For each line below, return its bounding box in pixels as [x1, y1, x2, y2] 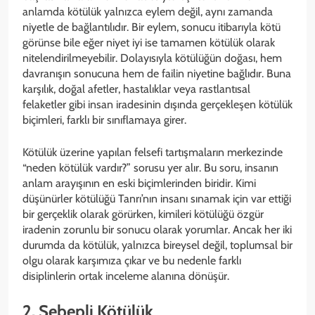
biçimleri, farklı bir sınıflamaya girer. [22, 112, 186, 127]
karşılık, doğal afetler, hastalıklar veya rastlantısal [22, 82, 250, 96]
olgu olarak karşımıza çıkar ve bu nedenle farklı [22, 253, 241, 267]
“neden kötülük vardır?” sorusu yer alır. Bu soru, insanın [22, 160, 278, 174]
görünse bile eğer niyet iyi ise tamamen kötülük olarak [22, 35, 275, 49]
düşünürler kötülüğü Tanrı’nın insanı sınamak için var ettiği [22, 191, 291, 205]
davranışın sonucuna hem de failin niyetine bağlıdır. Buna [22, 66, 291, 80]
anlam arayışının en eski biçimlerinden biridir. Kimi [22, 176, 256, 190]
